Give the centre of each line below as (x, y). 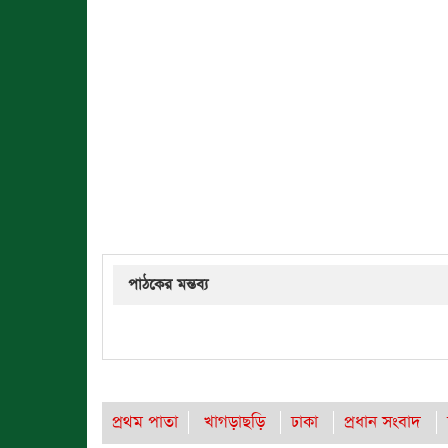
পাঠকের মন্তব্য (168, 284)
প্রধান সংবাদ (382, 422)
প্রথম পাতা (145, 422)
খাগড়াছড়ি (234, 422)
